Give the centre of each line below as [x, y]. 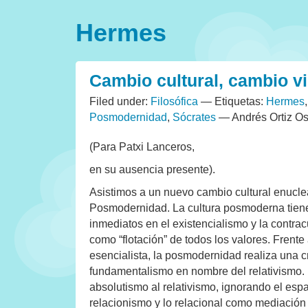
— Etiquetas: [232, 101]
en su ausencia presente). [152, 169]
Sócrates [194, 117]
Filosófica [174, 101]
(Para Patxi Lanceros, [142, 147]
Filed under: [120, 101]
